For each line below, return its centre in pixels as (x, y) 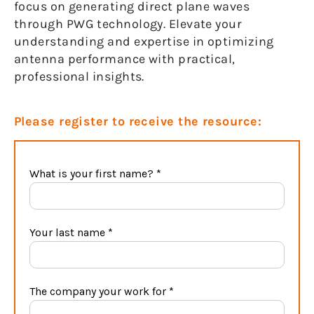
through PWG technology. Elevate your (128, 24)
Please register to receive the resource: (138, 121)
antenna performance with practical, (125, 59)
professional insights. (79, 76)
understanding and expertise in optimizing (144, 41)
